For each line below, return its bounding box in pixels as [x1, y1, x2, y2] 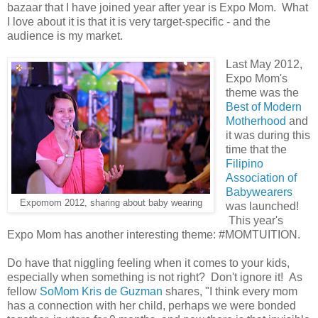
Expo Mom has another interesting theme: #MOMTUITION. [7, 229, 300, 241]
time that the [225, 143, 287, 156]
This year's [225, 214, 283, 227]
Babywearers [225, 186, 292, 199]
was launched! [225, 200, 299, 213]
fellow [7, 285, 40, 298]
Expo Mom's [225, 72, 287, 85]
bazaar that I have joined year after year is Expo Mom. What [7, 1, 308, 14]
